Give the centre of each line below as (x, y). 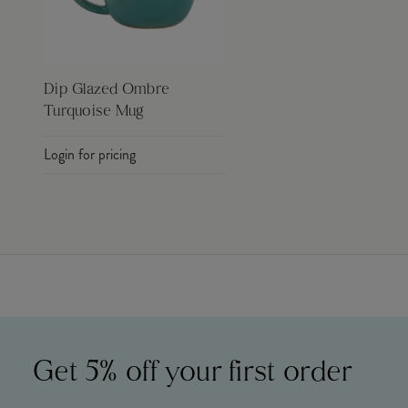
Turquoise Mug (94, 112)
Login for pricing (90, 155)
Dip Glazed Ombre (107, 91)
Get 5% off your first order (193, 373)
